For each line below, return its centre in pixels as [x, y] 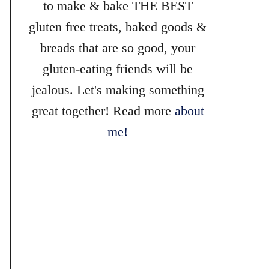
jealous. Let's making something [118, 90]
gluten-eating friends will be [118, 69]
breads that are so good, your [118, 48]
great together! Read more [103, 111]
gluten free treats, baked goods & [118, 27]
